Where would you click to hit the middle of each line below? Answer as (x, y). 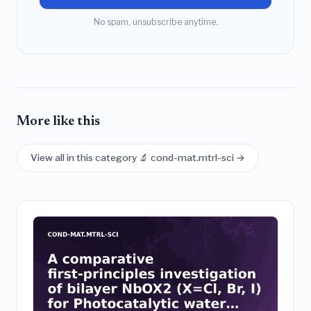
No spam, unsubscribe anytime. (155, 22)
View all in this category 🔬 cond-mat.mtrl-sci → (138, 157)
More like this (58, 122)
